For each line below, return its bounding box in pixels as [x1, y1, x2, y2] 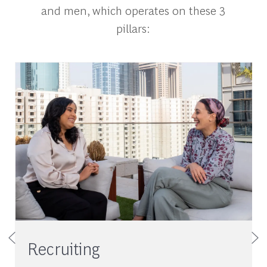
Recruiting [27, 237, 100, 259]
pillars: [116, 20, 151, 36]
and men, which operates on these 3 [41, 2, 226, 18]
